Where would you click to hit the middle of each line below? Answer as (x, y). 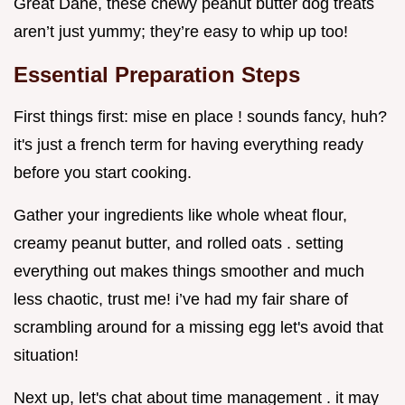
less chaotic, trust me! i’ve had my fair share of (181, 300)
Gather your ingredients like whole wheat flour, (180, 216)
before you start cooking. (103, 173)
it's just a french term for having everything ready (188, 145)
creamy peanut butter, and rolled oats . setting (179, 244)
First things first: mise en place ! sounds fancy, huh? (200, 117)
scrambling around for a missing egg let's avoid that (198, 328)
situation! (46, 356)
